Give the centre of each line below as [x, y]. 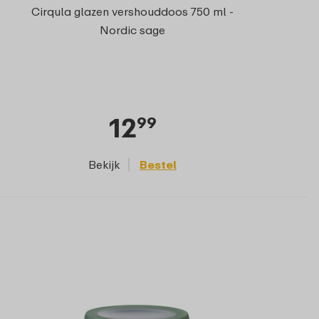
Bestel [158, 164]
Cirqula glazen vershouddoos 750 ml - [132, 11]
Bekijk [104, 164]
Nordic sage [132, 30]
